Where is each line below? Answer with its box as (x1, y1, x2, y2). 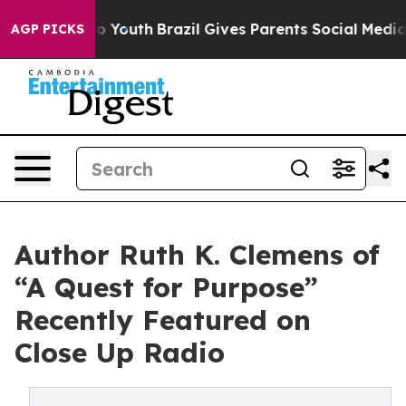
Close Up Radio (14, 335, 225, 370)
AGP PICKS (11, 21, 84, 37)
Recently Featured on (14, 303, 311, 337)
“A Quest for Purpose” (14, 270, 318, 304)
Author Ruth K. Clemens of (14, 237, 380, 272)
